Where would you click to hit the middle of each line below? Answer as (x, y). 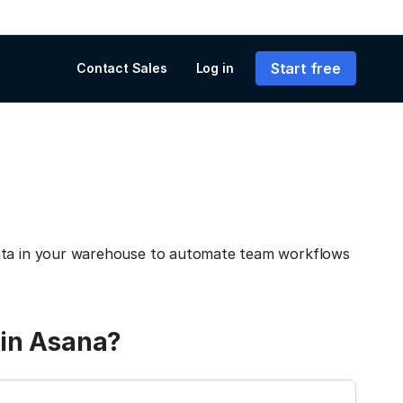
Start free (305, 68)
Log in (215, 68)
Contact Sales (122, 68)
